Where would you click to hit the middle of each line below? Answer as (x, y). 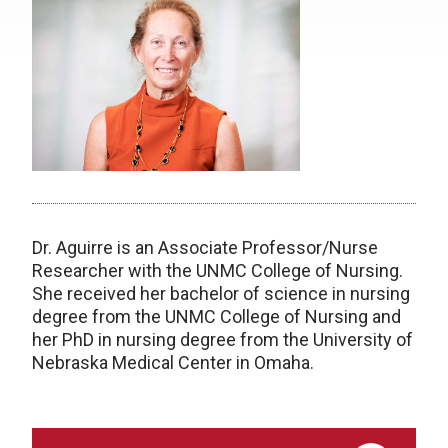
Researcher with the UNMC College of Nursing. (217, 270)
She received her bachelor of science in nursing (221, 293)
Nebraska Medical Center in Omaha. (173, 362)
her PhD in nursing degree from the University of (222, 339)
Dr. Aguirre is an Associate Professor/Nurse (205, 247)
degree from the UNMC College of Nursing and (216, 316)
